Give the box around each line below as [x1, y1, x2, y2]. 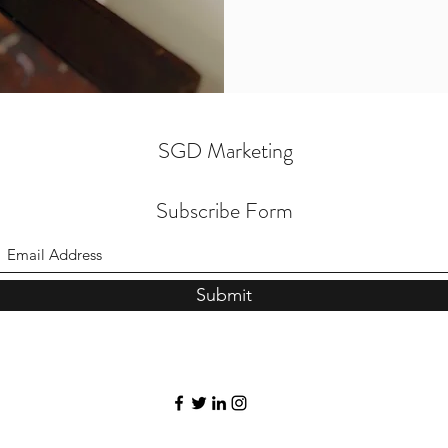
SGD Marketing [158, 135, 293, 166]
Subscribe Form [155, 195, 293, 226]
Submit [196, 284, 252, 306]
